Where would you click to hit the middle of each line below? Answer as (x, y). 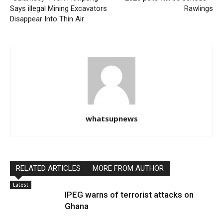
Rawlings (199, 8)
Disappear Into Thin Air (47, 19)
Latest (21, 184)
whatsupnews (111, 118)
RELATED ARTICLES (48, 168)
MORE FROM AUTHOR (128, 168)
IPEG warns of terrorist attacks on (129, 194)
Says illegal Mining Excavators (58, 8)
